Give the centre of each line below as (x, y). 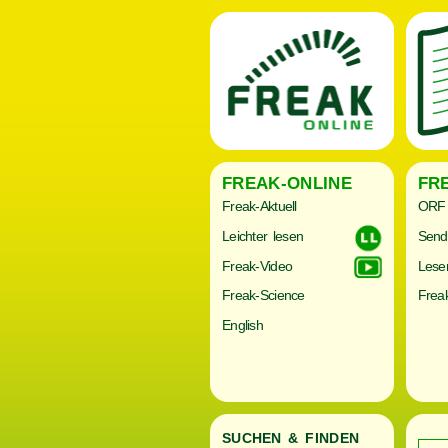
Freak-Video (257, 265)
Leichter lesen (263, 235)
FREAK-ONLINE (287, 183)
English (242, 324)
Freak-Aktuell (259, 206)
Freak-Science (263, 295)
